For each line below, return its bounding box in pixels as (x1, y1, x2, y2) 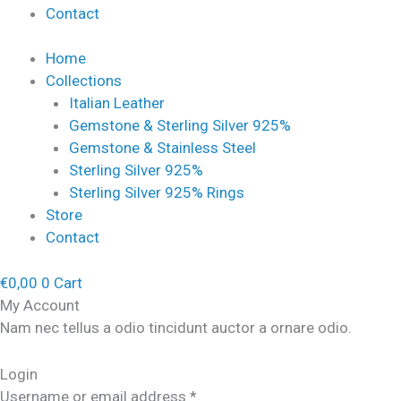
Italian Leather (68, 94, 165, 112)
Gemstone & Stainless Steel (68, 139, 256, 157)
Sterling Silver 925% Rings (68, 183, 244, 201)
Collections (46, 72, 122, 90)
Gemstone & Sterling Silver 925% (68, 116, 291, 134)
